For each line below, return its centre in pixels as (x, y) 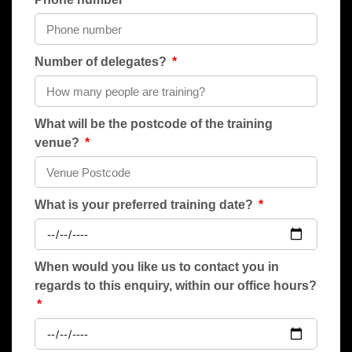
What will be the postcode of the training (154, 124)
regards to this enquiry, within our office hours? (176, 286)
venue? (59, 143)
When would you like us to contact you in (157, 267)
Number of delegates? (102, 62)
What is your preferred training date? (145, 205)
